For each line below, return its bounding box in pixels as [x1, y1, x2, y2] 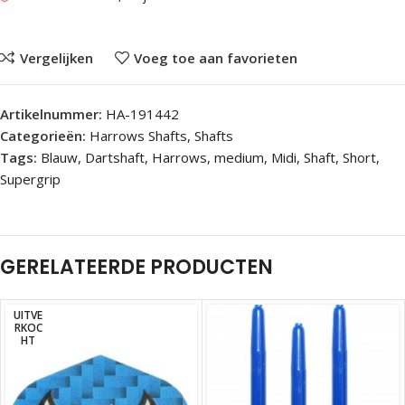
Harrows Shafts [89, 127, 187, 145]
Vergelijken [19, 49, 93, 67]
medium [214, 148, 264, 166]
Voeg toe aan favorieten [134, 49, 297, 67]
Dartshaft [85, 148, 145, 166]
